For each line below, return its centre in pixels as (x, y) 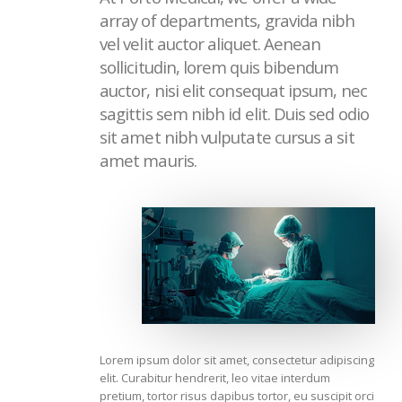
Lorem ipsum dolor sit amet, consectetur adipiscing (237, 360)
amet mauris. (148, 161)
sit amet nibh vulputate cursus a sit (227, 137)
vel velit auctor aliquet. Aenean (210, 44)
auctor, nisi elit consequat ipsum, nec (233, 91)
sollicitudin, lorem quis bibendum (219, 67)
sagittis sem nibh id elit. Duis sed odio (234, 114)
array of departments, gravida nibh (227, 21)
